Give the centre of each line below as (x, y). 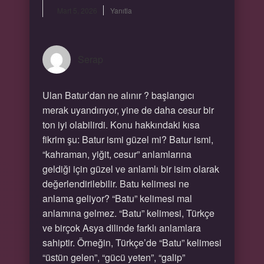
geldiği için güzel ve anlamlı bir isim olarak (131, 169)
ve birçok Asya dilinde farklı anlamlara (121, 228)
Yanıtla (121, 10)
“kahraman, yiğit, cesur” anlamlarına (117, 154)
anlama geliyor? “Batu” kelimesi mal (117, 198)
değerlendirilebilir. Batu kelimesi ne (115, 184)
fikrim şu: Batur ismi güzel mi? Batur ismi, (128, 139)
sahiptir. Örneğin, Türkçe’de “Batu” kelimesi (132, 242)
